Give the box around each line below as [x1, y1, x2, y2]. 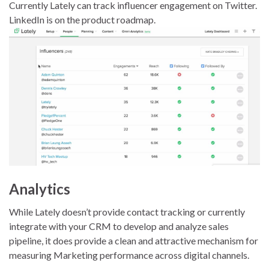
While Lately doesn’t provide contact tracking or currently [9, 206, 245, 218]
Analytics [9, 180, 70, 198]
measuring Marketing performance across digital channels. [9, 249, 249, 261]
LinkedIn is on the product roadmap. [9, 13, 156, 25]
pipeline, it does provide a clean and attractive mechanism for [9, 235, 258, 247]
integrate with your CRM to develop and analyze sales [9, 220, 229, 232]
